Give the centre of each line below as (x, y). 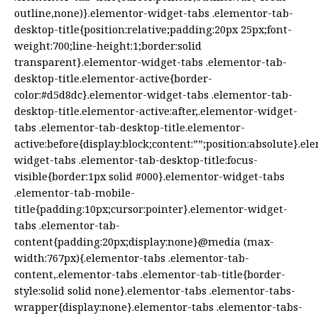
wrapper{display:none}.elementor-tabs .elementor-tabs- (158, 307)
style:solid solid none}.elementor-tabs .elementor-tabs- (155, 291)
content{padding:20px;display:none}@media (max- (144, 242)
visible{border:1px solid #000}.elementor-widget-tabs (149, 176)
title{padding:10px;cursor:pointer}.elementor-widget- (151, 209)
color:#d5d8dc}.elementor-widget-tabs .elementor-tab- (153, 95)
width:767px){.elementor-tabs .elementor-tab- (132, 258)
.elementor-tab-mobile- (75, 193)
